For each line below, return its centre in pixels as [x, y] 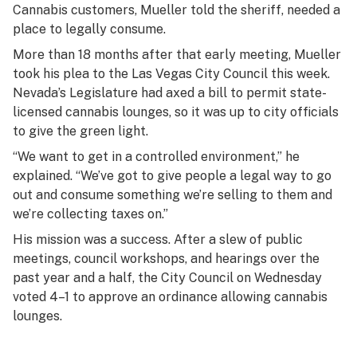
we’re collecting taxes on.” [90, 214]
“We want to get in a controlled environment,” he [156, 157]
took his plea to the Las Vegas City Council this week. [171, 74]
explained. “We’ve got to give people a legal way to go [172, 176]
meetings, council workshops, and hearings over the [166, 259]
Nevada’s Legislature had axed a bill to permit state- [170, 93]
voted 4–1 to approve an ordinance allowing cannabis [170, 297]
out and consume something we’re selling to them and [173, 195]
